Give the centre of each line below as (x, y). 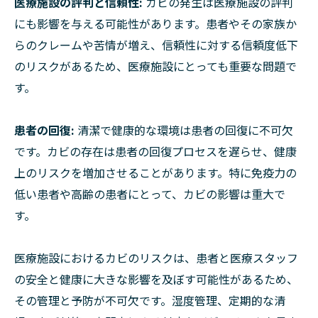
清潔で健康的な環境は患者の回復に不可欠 (185, 130)
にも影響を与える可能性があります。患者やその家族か (155, 23)
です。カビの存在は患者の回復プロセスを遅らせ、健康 (155, 151)
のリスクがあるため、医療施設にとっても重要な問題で (155, 66)
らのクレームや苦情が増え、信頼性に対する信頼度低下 (156, 44)
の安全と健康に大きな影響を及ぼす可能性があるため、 (156, 279)
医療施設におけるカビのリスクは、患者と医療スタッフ (156, 257)
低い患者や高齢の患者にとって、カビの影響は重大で (150, 193)
